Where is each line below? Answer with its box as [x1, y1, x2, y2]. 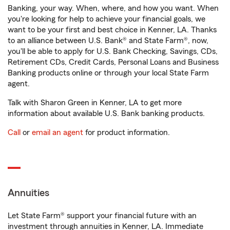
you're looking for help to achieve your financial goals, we [8, 15, 205, 24]
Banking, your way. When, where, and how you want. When [8, 4, 219, 13]
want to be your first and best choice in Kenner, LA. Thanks [8, 26, 217, 34]
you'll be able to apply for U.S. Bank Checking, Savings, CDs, [8, 47, 218, 56]
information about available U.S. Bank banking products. [8, 109, 205, 118]
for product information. [83, 128, 170, 137]
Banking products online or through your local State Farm [8, 69, 209, 78]
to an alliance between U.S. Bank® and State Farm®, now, [8, 36, 208, 45]
